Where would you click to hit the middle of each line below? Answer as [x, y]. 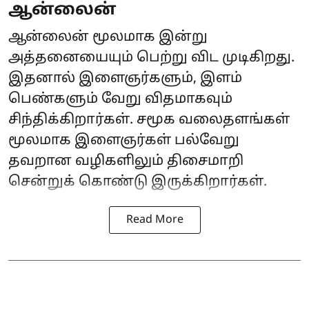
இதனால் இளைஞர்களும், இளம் [125, 78]
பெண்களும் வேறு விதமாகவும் [120, 99]
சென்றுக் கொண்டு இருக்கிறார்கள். [138, 182]
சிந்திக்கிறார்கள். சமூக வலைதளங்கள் [149, 120]
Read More [154, 220]
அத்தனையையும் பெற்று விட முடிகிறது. [151, 58]
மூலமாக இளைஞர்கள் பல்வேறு [124, 140]
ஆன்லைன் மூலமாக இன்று [108, 37]
